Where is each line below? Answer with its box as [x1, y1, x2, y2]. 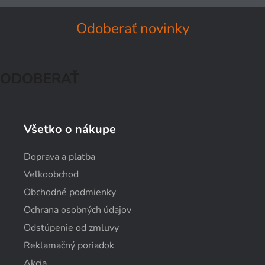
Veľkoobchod [24, 167, 79, 181]
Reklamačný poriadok [24, 238, 114, 252]
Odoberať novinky [76, 19, 189, 38]
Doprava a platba [24, 150, 95, 163]
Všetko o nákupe [24, 121, 116, 137]
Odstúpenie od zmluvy [24, 221, 119, 234]
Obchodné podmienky [24, 185, 116, 199]
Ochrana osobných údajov [24, 203, 131, 216]
